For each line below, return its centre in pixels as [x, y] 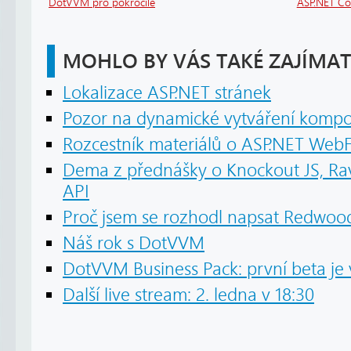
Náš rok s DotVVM [134, 243]
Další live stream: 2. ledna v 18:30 [188, 295]
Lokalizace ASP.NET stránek [167, 92]
